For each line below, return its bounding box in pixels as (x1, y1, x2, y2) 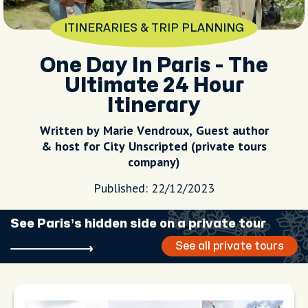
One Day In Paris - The (40, 56, 268, 76)
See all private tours (175, 240, 284, 252)
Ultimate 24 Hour (64, 76, 244, 96)
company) (128, 154, 180, 170)
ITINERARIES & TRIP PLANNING (64, 23, 244, 34)
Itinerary (107, 96, 201, 115)
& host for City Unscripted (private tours (41, 138, 267, 154)
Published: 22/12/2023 (93, 180, 214, 196)
